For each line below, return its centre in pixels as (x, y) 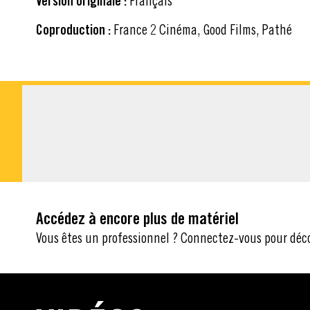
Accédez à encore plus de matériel (137, 218)
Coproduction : (73, 29)
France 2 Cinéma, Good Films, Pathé (203, 29)
